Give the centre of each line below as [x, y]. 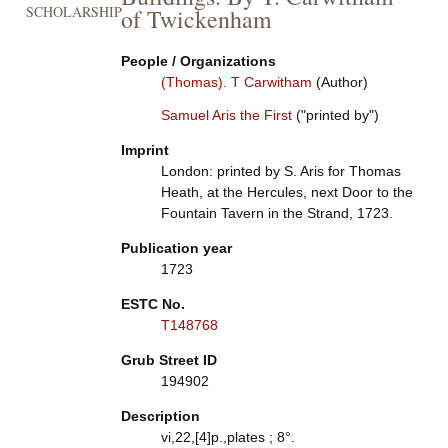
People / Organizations [198, 61]
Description [160, 416]
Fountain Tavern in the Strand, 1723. [276, 213]
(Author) [339, 82]
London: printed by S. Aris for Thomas [280, 171]
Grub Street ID [168, 360]
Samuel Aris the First [226, 115]
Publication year [176, 248]
